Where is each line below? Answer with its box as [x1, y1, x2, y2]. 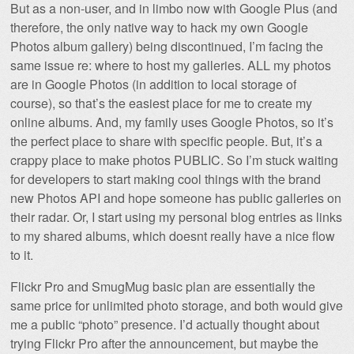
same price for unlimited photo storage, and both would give [10, 296, 343, 314]
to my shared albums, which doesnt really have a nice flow [10, 226, 335, 245]
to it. [10, 245, 33, 264]
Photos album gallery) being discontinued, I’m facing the [10, 36, 323, 55]
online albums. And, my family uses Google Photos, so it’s [10, 112, 333, 131]
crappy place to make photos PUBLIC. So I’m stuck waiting [10, 150, 338, 169]
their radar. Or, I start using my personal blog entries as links [10, 207, 342, 226]
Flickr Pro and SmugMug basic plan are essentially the [10, 277, 315, 296]
